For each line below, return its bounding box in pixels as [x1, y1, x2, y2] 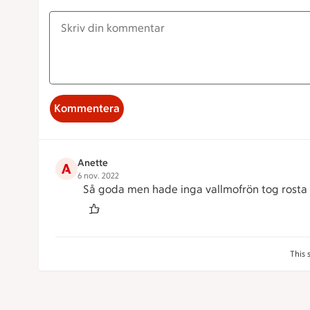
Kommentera [54, 102, 120, 116]
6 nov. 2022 [77, 171, 119, 181]
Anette [77, 157, 108, 170]
